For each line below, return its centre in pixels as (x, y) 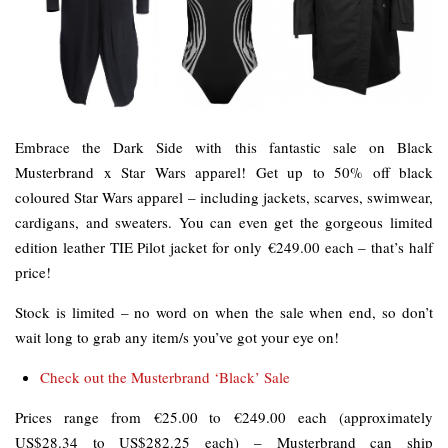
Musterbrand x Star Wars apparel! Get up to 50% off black (224, 171)
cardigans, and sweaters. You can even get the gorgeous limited (224, 221)
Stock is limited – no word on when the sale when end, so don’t (224, 311)
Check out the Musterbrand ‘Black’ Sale (165, 376)
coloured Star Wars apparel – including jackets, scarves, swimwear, (224, 196)
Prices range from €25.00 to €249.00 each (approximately (224, 416)
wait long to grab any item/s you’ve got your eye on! (177, 336)
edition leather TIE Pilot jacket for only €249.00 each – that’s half (224, 246)
